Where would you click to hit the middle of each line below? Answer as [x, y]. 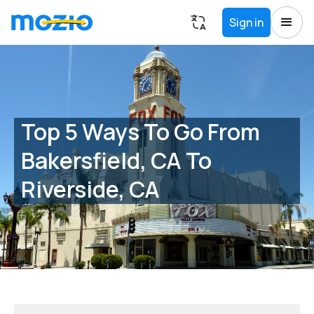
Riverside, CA [90, 189]
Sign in [246, 22]
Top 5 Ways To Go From [141, 131]
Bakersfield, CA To [116, 160]
